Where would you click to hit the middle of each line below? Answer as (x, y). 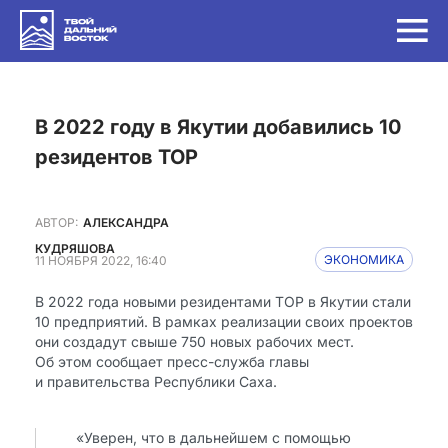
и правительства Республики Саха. (156, 381)
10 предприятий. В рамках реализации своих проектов (224, 321)
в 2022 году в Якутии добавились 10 (41, 127)
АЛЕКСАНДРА (126, 222)
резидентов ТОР (116, 157)
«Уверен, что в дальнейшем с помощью (213, 437)
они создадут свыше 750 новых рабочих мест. (194, 341)
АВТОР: (56, 222)
